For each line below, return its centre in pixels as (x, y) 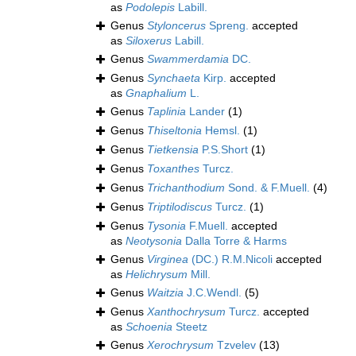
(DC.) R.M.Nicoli (230, 259)
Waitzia (165, 293)
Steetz (190, 327)
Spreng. (227, 26)
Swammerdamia (188, 59)
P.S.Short (223, 150)
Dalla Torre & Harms (234, 241)
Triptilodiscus (180, 207)
